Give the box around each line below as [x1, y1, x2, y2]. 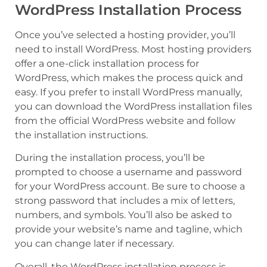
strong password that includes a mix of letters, [15, 195, 235, 207]
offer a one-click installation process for [15, 58, 199, 70]
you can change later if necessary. [15, 238, 174, 250]
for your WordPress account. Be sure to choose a [15, 181, 245, 193]
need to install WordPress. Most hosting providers [15, 44, 252, 55]
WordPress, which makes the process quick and [15, 72, 243, 84]
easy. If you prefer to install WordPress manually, [15, 86, 242, 98]
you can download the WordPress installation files [15, 101, 252, 113]
